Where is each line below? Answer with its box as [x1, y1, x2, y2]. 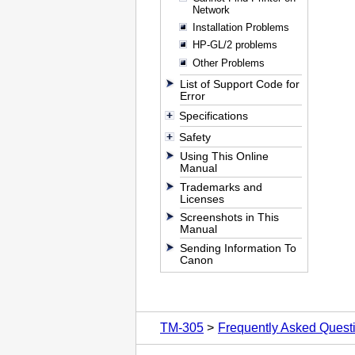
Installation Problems [192, 21, 289, 34]
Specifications [178, 109, 248, 123]
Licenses [180, 192, 225, 205]
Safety [178, 130, 211, 143]
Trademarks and [180, 180, 263, 193]
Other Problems [192, 56, 265, 69]
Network [192, 3, 230, 16]
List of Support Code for [180, 78, 300, 91]
